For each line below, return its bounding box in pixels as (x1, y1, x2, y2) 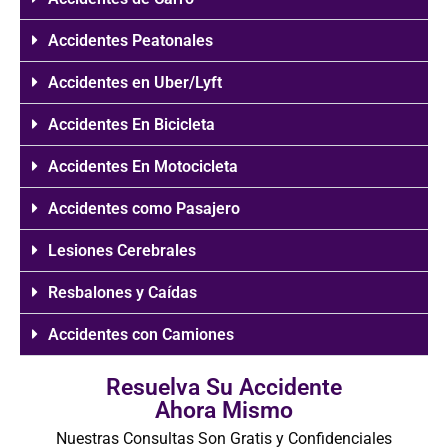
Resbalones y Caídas (48, 282, 197, 302)
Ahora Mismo (155, 396, 293, 424)
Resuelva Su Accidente (106, 373, 342, 401)
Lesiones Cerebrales (48, 240, 196, 260)
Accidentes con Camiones (48, 324, 234, 344)
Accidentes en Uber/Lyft (48, 72, 222, 92)
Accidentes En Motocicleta (48, 156, 238, 176)
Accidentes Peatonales (48, 30, 213, 50)
